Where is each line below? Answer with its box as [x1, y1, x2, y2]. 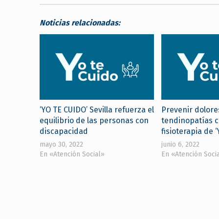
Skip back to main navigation [39, 167, 77, 176]
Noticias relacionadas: [39, 18, 120, 28]
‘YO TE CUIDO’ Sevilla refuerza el [39, 105, 154, 114]
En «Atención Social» [39, 150, 105, 158]
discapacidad [39, 126, 88, 136]
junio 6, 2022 [161, 140, 199, 149]
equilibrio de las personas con [39, 115, 149, 125]
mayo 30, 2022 [39, 140, 83, 149]
